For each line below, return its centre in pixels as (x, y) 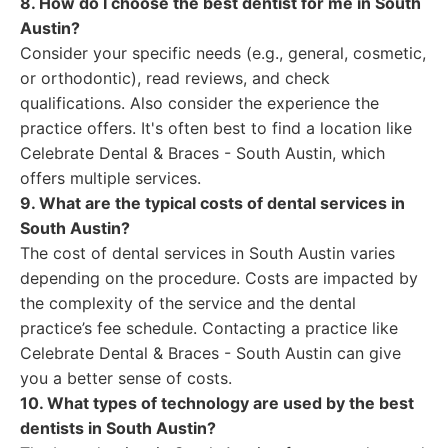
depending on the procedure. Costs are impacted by (219, 278)
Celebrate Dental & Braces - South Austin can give (210, 353)
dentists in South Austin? (118, 428)
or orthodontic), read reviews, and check (175, 78)
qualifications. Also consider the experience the (199, 103)
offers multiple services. (110, 178)
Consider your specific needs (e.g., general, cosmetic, (223, 53)
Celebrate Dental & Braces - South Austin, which (202, 153)
